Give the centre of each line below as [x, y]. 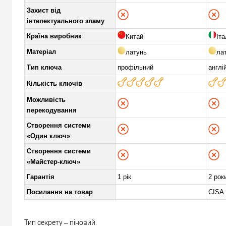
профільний [135, 67]
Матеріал [41, 51]
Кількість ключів [54, 83]
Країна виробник [54, 36]
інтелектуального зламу [66, 21]
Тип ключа [44, 67]
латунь [136, 52]
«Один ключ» [48, 136]
